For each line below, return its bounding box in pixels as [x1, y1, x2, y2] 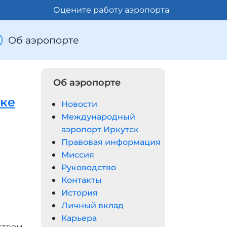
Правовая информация [61, 137, 161, 147]
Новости [61, 99, 97, 109]
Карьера [61, 213, 97, 223]
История [61, 188, 98, 198]
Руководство [61, 163, 116, 172]
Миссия [61, 150, 94, 160]
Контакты [61, 175, 102, 185]
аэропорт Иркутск [61, 125, 139, 134]
